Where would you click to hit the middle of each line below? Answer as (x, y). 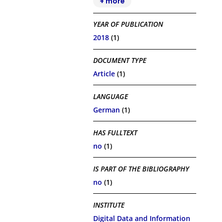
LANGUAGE (111, 97)
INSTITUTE (109, 205)
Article (104, 73)
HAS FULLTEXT (115, 133)
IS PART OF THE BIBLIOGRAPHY (141, 169)
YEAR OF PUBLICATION (128, 24)
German (107, 110)
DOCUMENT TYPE (120, 60)
